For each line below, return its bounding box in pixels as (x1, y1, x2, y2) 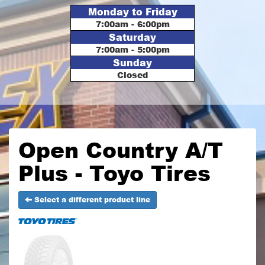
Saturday (109, 30, 156, 44)
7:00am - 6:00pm (95, 18, 170, 30)
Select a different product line (32, 195, 150, 205)
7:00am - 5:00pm (95, 44, 170, 56)
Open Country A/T (18, 134, 223, 165)
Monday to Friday (88, 5, 177, 19)
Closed (117, 69, 148, 81)
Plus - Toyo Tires (18, 157, 211, 188)
